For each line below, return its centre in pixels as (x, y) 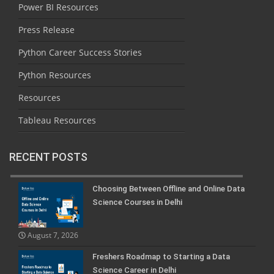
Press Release (46, 29)
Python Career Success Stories (80, 52)
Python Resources (55, 75)
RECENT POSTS (48, 157)
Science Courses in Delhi (137, 202)
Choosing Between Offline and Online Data (168, 188)
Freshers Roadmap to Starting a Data (161, 256)
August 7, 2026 (52, 235)
